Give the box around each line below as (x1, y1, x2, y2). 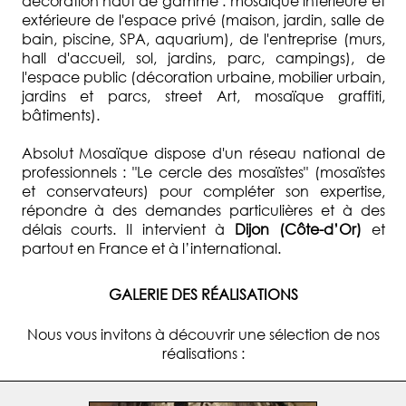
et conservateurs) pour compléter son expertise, (21, 181, 385, 200)
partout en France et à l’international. (21, 238, 281, 257)
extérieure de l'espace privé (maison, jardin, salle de (21, 10, 385, 29)
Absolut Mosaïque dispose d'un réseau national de (21, 143, 385, 162)
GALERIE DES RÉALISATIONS (108, 285, 298, 304)
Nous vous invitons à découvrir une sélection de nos (26, 324, 380, 343)
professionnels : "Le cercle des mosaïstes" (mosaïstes (21, 162, 385, 181)
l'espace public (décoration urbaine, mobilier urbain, (21, 67, 385, 86)
